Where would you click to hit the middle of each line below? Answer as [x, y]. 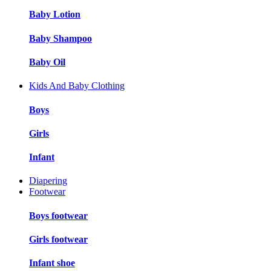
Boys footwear [58, 215]
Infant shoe [52, 263]
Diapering [48, 181]
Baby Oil [47, 62]
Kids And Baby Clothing [77, 86]
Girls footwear [58, 239]
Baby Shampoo [60, 38]
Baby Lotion [55, 15]
